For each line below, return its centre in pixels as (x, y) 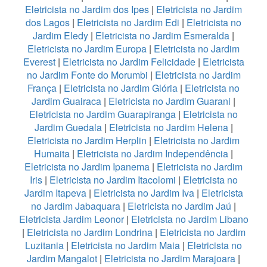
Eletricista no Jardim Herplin (87, 140)
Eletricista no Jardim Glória (121, 88)
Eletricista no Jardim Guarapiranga (103, 114)
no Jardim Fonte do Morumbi (87, 74)
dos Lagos (48, 22)
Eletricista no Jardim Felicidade (129, 61)
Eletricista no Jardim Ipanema (87, 166)
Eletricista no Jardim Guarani (170, 101)
